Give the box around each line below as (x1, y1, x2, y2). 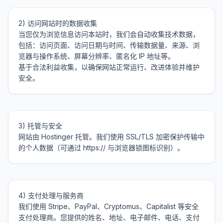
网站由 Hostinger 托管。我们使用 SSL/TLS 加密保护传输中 (18, 132, 205, 141)
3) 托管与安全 (18, 121, 62, 130)
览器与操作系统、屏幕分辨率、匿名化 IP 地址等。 (18, 52, 175, 60)
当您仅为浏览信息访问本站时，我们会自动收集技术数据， (18, 30, 200, 38)
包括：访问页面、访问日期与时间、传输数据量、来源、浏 (18, 41, 200, 49)
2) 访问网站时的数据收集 (18, 19, 97, 27)
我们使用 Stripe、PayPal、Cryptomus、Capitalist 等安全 (18, 202, 199, 211)
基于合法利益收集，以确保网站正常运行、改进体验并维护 (18, 63, 200, 71)
